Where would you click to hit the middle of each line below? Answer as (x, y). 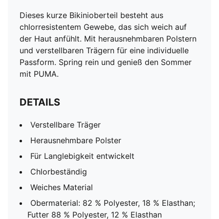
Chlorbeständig (59, 172)
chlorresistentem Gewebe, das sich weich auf (103, 27)
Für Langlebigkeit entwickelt (82, 156)
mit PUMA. (39, 74)
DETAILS (40, 102)
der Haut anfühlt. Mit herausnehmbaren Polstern (108, 39)
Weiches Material (62, 187)
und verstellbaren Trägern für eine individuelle (104, 50)
